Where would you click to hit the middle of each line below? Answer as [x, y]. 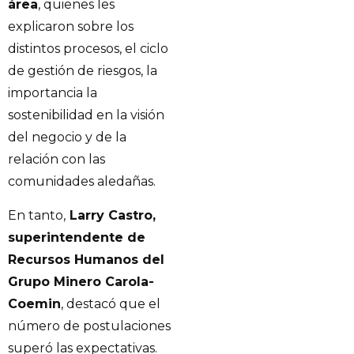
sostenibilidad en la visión [86, 115]
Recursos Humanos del [86, 259]
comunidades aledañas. [82, 182]
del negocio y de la [67, 137]
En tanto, [37, 215]
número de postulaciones [89, 326]
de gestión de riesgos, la [83, 71]
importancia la [53, 93]
